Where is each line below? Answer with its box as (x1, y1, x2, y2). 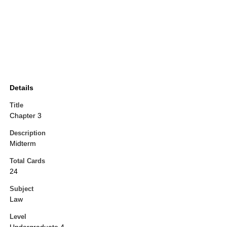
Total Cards (10, 157, 45, 165)
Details (10, 84, 33, 92)
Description (10, 129, 46, 137)
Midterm (10, 139, 36, 148)
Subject (10, 185, 33, 193)
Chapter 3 (10, 111, 42, 120)
